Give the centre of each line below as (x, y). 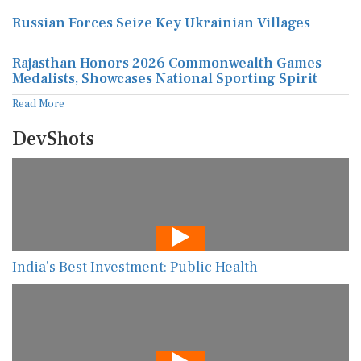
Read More (38, 104)
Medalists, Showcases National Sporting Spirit (165, 79)
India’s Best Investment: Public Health (135, 267)
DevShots (53, 139)
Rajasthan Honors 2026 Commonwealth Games (167, 63)
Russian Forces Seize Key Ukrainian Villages (161, 23)
